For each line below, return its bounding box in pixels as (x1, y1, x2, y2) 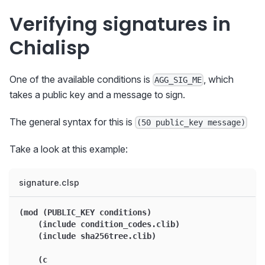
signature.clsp (19, 177, 79, 188)
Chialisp (9, 34, 90, 61)
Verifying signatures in (9, 10, 231, 37)
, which (203, 73, 234, 85)
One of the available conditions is (9, 73, 153, 85)
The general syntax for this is (9, 115, 135, 128)
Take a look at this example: (9, 143, 128, 156)
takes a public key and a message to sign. (9, 88, 185, 101)
